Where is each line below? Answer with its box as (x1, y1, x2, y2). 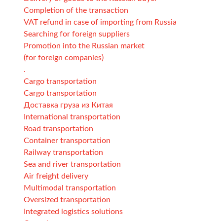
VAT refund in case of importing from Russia (24, 18, 177, 26)
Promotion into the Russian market (24, 41, 145, 50)
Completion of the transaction (24, 6, 128, 14)
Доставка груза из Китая (24, 101, 113, 109)
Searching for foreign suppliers (24, 30, 130, 38)
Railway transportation (24, 148, 103, 156)
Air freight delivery (24, 172, 88, 180)
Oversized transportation (24, 195, 110, 204)
